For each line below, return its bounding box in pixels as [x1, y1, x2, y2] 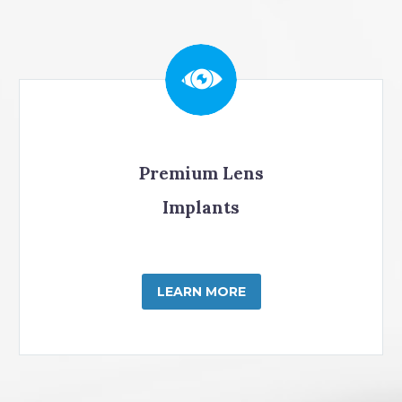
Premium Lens [138, 162, 264, 185]
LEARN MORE [156, 284, 246, 301]
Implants [162, 197, 240, 219]
